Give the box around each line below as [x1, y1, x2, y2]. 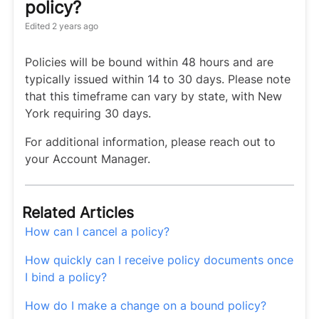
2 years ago [50, 21, 98, 31]
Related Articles [22, 204, 134, 221]
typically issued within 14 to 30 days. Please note [25, 72, 291, 86]
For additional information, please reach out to [25, 135, 276, 149]
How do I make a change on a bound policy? [25, 298, 266, 313]
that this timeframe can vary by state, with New [25, 89, 282, 103]
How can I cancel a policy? [25, 224, 169, 239]
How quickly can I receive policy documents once [25, 253, 293, 267]
